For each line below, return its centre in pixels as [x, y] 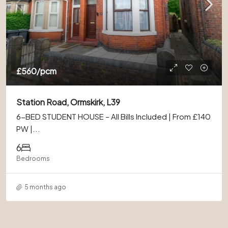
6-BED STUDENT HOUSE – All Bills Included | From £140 [113, 116]
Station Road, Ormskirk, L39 [68, 102]
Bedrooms [33, 159]
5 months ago [45, 187]
